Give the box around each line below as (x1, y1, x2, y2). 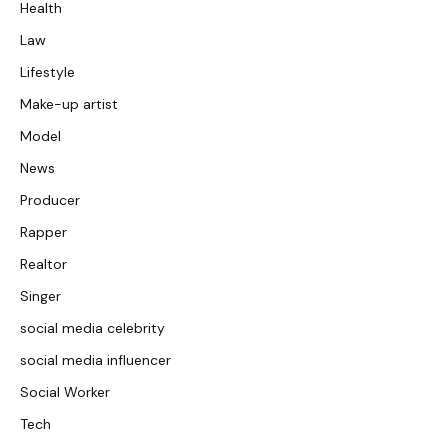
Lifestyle (20, 63, 75, 82)
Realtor (20, 255, 67, 274)
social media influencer (20, 351, 171, 370)
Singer (20, 287, 61, 306)
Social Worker (20, 383, 110, 402)
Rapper (20, 223, 67, 242)
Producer (20, 191, 80, 210)
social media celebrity (20, 319, 165, 338)
